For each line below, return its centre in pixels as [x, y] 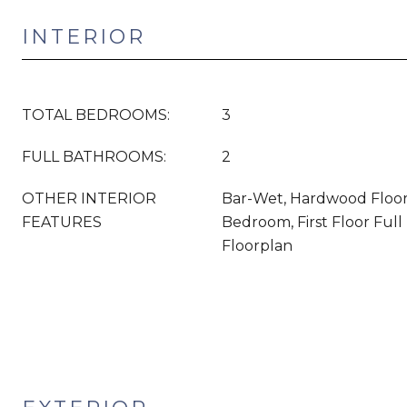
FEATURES [62, 222]
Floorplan [257, 246]
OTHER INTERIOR [89, 199]
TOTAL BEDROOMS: [96, 115]
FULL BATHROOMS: [94, 157]
